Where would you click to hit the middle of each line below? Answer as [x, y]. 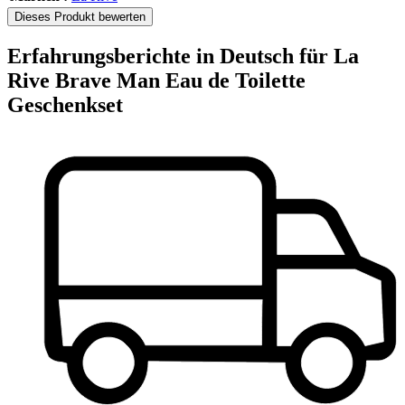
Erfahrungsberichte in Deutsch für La [183, 57]
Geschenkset [65, 105]
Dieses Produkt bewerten [80, 17]
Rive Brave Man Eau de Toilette [156, 81]
